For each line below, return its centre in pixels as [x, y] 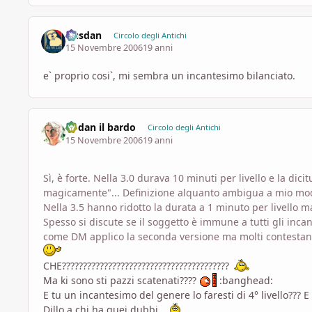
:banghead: [245, 280]
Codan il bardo [101, 127]
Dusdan [84, 35]
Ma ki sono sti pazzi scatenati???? [121, 280]
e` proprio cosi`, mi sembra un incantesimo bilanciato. [169, 76]
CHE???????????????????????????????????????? [138, 265]
